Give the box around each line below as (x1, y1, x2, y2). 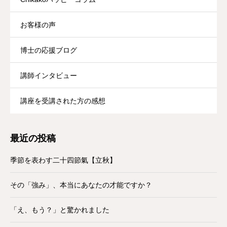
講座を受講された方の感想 (20, 97, 105, 105)
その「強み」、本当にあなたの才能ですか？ (10, 181, 152, 190)
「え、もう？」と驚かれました (10, 206, 109, 214)
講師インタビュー (20, 71, 77, 80)
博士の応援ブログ (20, 46, 77, 55)
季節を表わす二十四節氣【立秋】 (10, 156, 117, 165)
